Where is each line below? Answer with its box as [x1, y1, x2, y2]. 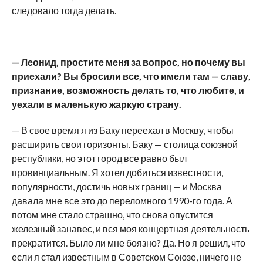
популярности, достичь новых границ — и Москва [11, 180, 222, 192]
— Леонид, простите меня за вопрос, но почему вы [11, 56, 245, 68]
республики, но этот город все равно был [11, 152, 187, 164]
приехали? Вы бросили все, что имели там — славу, [11, 70, 251, 82]
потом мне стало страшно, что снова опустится [11, 208, 213, 220]
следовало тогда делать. [11, 4, 116, 16]
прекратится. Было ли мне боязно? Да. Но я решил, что [11, 237, 245, 248]
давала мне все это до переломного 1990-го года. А [11, 194, 232, 206]
